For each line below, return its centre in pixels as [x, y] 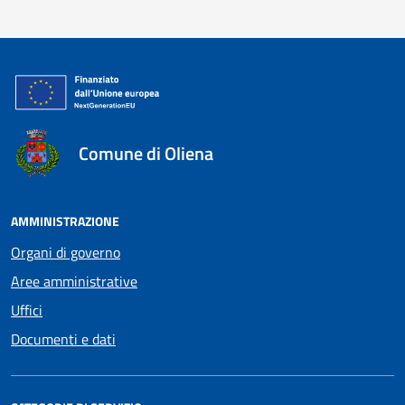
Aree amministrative [74, 281]
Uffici [27, 310]
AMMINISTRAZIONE [65, 221]
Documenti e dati [63, 339]
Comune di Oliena [146, 153]
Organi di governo [66, 252]
